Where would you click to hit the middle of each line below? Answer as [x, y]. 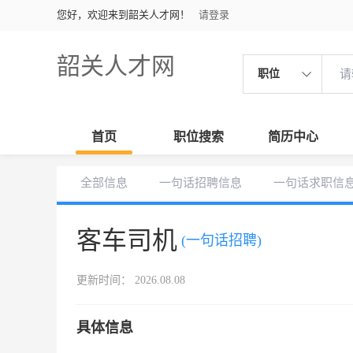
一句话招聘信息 [201, 183]
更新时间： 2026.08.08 [131, 280]
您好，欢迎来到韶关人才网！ [123, 15]
